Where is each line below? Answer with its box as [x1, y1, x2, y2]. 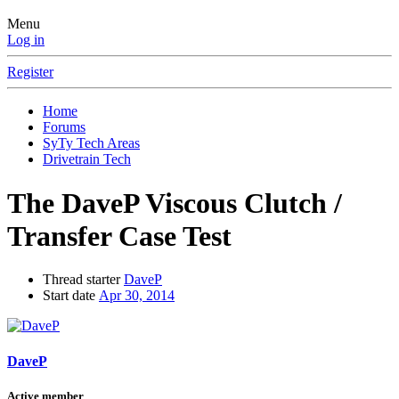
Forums [43, 119, 85, 135]
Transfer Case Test [7, 219, 232, 252]
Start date [43, 288, 95, 304]
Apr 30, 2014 [99, 288, 175, 304]
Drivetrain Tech [43, 151, 131, 167]
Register [7, 64, 53, 80]
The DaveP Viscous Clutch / [7, 186, 342, 219]
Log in [7, 32, 45, 48]
